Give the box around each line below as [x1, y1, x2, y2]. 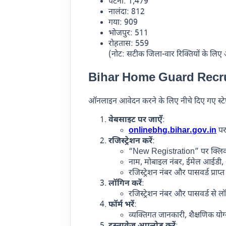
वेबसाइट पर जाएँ [108, 115, 163, 126]
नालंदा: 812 [108, 7, 145, 18]
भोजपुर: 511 [108, 28, 149, 39]
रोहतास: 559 [108, 39, 149, 50]
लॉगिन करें [108, 179, 142, 190]
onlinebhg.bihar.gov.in [129, 126, 217, 137]
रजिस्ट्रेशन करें [108, 136, 153, 147]
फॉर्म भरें [108, 200, 135, 211]
